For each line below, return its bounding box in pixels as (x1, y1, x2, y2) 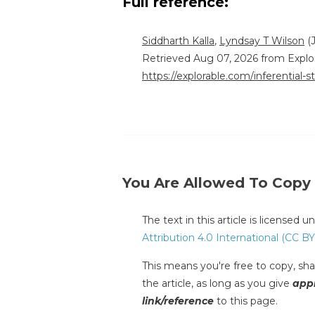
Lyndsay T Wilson (219, 34, 304, 48)
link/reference (142, 295, 214, 308)
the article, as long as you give (142, 277, 292, 290)
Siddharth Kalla (142, 34, 214, 48)
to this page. (214, 295, 278, 308)
